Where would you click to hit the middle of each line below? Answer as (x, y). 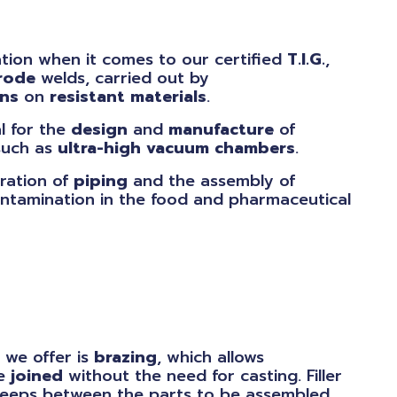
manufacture (221, 129)
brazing (125, 357)
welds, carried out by (122, 78)
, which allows (210, 357)
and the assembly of (211, 181)
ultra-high (99, 148)
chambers (255, 148)
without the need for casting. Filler (202, 376)
